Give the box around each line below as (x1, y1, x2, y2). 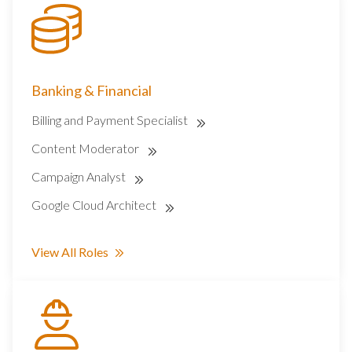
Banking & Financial (31, 82, 152, 100)
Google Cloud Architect (31, 197, 159, 213)
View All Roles (31, 244, 108, 260)
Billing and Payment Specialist (31, 112, 190, 128)
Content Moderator (31, 141, 141, 156)
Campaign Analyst (31, 169, 128, 185)
